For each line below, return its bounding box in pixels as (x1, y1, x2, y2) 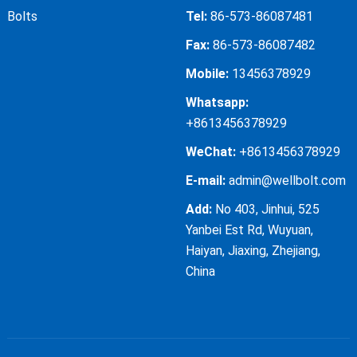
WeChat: (185, 144, 236, 160)
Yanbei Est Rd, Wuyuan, (185, 222, 313, 238)
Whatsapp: (185, 95, 249, 111)
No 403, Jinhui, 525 (211, 202, 320, 218)
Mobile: (185, 66, 229, 82)
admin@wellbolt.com (228, 173, 346, 189)
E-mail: (185, 173, 226, 189)
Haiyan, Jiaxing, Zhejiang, (185, 243, 320, 259)
